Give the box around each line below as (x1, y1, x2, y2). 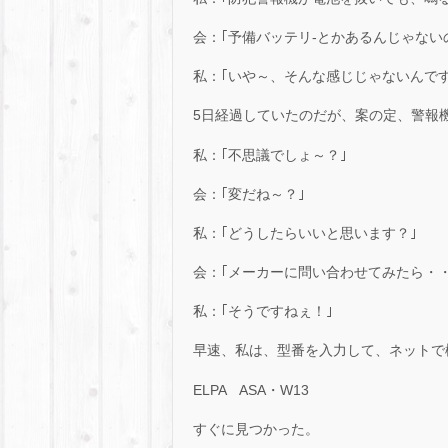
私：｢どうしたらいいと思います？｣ (193, 224, 417, 241)
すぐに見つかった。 (193, 420, 319, 437)
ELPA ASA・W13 (193, 381, 309, 398)
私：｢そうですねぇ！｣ (193, 303, 333, 320)
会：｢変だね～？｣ (193, 185, 305, 202)
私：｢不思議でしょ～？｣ (193, 146, 347, 163)
